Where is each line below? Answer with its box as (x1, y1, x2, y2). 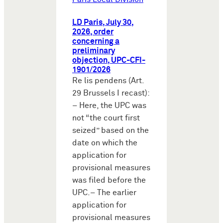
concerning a (72, 37, 119, 46)
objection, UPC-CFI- (72, 56, 145, 65)
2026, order (72, 27, 113, 36)
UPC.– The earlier (72, 188, 136, 197)
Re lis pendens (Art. (72, 76, 144, 85)
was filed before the (72, 176, 146, 185)
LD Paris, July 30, (72, 18, 134, 27)
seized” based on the (72, 126, 149, 135)
